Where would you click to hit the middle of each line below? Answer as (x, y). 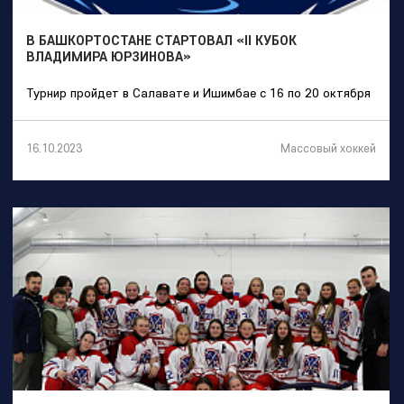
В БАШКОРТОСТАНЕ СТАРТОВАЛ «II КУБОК (161, 40)
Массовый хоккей (328, 147)
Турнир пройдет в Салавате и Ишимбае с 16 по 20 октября (198, 92)
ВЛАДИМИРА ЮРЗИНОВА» (109, 56)
